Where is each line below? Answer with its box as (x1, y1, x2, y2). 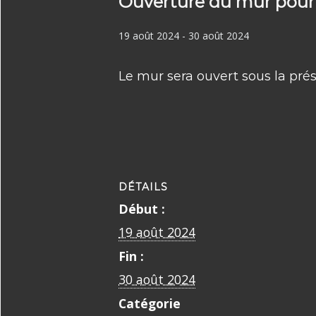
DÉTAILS (119, 181, 168, 193)
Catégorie (119, 295, 181, 312)
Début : (119, 200, 165, 217)
